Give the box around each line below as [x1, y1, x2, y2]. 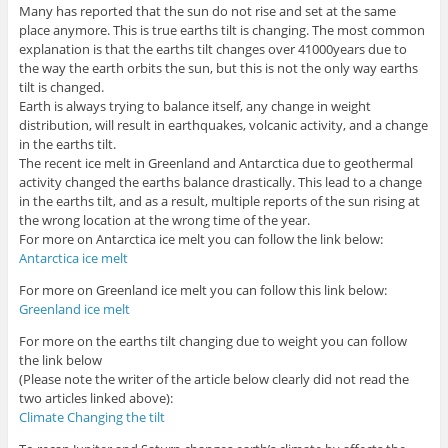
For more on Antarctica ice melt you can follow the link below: [18, 230, 383, 249]
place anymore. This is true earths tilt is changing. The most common [18, 21, 425, 40]
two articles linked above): [18, 389, 173, 408]
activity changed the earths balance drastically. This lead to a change [18, 173, 422, 192]
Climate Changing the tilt [18, 408, 165, 427]
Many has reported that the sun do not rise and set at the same [18, 2, 396, 21]
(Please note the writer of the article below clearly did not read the [18, 370, 409, 389]
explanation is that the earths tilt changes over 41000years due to [18, 40, 407, 59]
